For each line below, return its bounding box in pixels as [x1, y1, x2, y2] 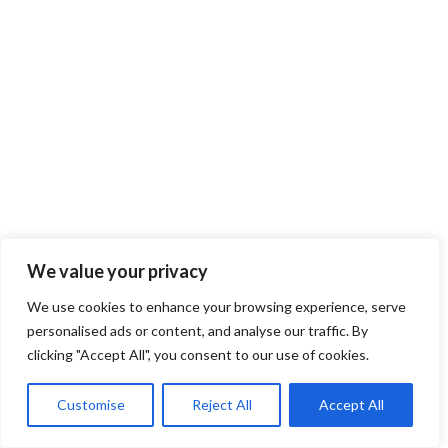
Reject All [191, 396, 252, 413]
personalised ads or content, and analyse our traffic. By [27, 322, 368, 339]
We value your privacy [27, 260, 208, 282]
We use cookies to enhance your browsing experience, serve [27, 298, 406, 315]
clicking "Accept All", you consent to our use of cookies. [27, 346, 369, 363]
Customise [56, 396, 125, 413]
